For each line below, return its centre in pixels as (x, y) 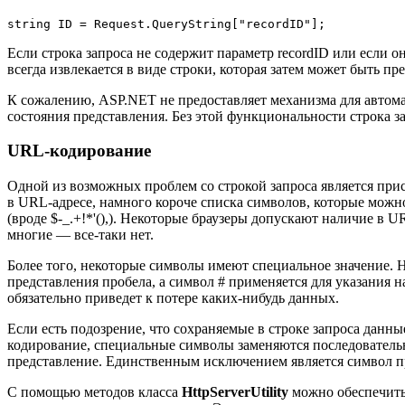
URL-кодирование (79, 151)
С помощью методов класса (94, 392)
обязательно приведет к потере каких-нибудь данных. (173, 298)
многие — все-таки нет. (80, 235)
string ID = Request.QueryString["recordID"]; (170, 24)
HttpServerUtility (235, 392)
